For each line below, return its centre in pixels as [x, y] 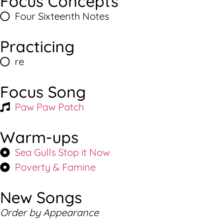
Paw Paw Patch [49, 107]
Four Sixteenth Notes [62, 16]
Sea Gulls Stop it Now [62, 152]
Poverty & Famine [55, 167]
